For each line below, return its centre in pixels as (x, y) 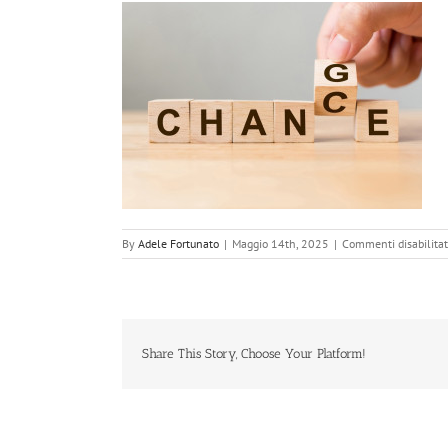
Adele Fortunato (178, 243)
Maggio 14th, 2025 (280, 243)
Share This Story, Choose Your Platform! (254, 353)
